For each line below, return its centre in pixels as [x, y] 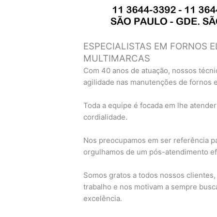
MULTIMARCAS [117, 59]
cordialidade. [106, 117]
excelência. [103, 199]
